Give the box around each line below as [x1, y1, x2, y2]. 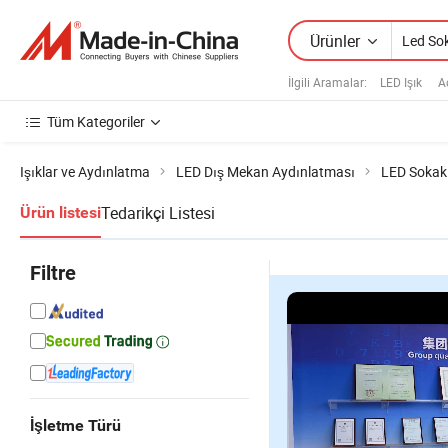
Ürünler [310, 29, 360, 52]
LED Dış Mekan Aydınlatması [176, 162, 355, 181]
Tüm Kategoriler [47, 112, 145, 131]
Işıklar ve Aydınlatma [20, 162, 150, 181]
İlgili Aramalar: [288, 73, 367, 90]
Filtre [30, 261, 76, 285]
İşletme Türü [30, 416, 121, 435]
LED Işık [380, 73, 422, 90]
